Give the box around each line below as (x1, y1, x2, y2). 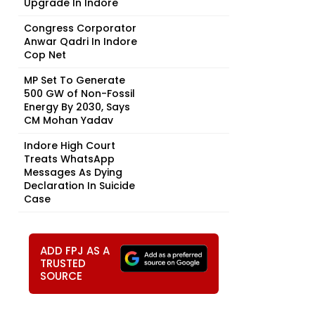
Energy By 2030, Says (24, 100, 130, 114)
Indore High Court (24, 139, 115, 153)
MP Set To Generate (24, 73, 125, 87)
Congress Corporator (24, 21, 136, 35)
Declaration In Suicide (24, 179, 135, 193)
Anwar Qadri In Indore (24, 34, 137, 49)
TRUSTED (40, 256, 86, 271)
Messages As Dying (24, 165, 122, 179)
